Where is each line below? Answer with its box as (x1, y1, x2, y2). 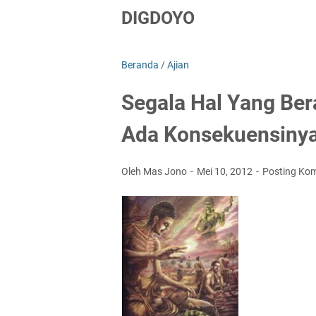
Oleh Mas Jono (121, 166, 189, 177)
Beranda (121, 59, 159, 71)
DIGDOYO (121, 8, 195, 28)
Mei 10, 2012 (197, 166, 255, 177)
